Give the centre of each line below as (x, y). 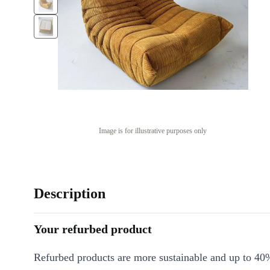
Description (70, 193)
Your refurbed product (93, 229)
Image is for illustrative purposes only (153, 131)
